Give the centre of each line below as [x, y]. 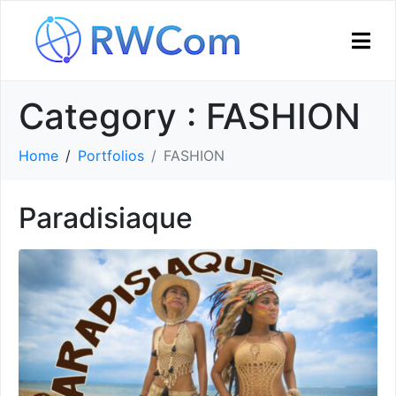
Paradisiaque [106, 218]
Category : [112, 116]
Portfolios [111, 156]
